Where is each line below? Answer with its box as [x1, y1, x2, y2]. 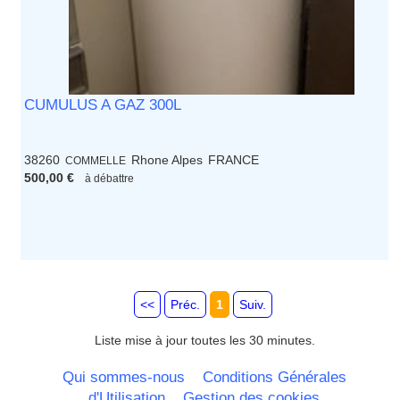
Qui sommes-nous [62, 369, 185, 387]
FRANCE [208, 153, 260, 168]
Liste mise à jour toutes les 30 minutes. [94, 333, 315, 348]
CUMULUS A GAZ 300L [24, 96, 182, 114]
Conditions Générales [202, 369, 346, 387]
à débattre [85, 172, 135, 185]
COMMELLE [65, 154, 127, 167]
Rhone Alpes [131, 153, 204, 168]
